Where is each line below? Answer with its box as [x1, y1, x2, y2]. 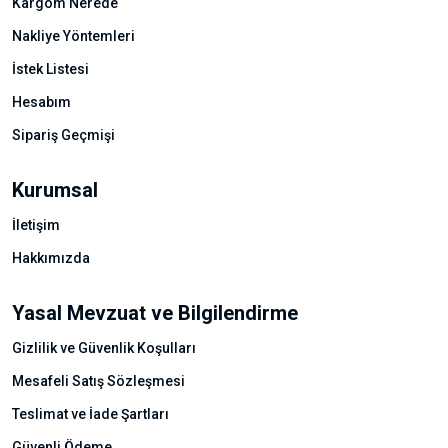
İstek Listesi [12, 60, 89, 77]
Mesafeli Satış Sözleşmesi [12, 372, 185, 389]
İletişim [12, 216, 60, 233]
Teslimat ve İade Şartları [12, 405, 169, 422]
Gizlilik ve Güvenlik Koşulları [12, 339, 196, 356]
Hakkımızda [12, 249, 90, 266]
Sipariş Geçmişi [12, 126, 115, 143]
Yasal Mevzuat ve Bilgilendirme [12, 300, 298, 325]
